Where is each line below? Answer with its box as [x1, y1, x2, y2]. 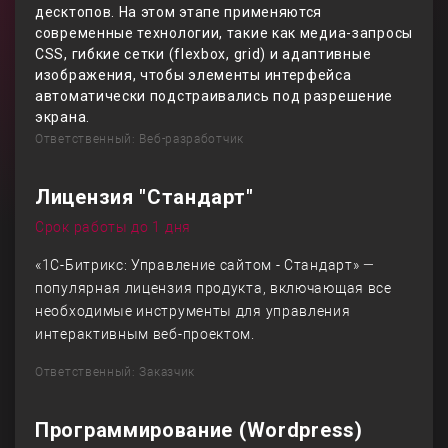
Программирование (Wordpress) [35, 418, 363, 442]
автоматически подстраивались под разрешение [35, 88, 394, 104]
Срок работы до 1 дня [35, 219, 191, 235]
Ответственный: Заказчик [35, 365, 196, 379]
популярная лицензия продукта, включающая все [35, 280, 392, 296]
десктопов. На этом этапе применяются [35, 4, 323, 20]
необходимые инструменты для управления [35, 303, 351, 319]
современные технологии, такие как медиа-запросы [35, 25, 413, 41]
